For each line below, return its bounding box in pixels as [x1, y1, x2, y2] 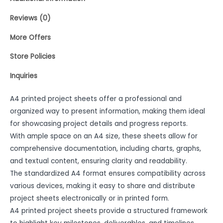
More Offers [10, 32, 51, 42]
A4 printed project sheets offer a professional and [10, 94, 182, 104]
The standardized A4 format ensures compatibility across [10, 168, 206, 178]
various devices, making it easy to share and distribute [10, 181, 195, 191]
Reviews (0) [10, 13, 51, 23]
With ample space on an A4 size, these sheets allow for [10, 131, 198, 141]
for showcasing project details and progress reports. [10, 118, 188, 128]
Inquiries [10, 71, 37, 81]
